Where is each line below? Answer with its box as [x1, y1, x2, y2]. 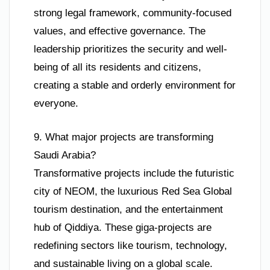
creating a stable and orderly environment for [34, 80, 236, 92]
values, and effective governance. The [34, 25, 206, 37]
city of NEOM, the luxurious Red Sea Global [34, 185, 232, 197]
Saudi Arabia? [34, 149, 96, 161]
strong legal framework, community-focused [34, 7, 231, 19]
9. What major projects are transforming [34, 131, 213, 143]
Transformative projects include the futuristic [34, 167, 234, 179]
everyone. [34, 98, 78, 110]
